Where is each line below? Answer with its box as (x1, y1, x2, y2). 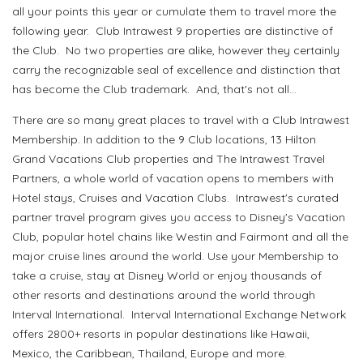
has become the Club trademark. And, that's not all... (12, 82, 297, 97)
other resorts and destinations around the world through (12, 288, 315, 303)
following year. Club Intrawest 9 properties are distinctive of (12, 23, 333, 39)
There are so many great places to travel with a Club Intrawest (12, 113, 349, 128)
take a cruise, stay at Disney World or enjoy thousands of (12, 268, 322, 284)
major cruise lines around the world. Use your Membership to (12, 249, 339, 264)
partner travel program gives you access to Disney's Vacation (12, 210, 345, 225)
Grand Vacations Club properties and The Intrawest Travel (12, 152, 325, 167)
